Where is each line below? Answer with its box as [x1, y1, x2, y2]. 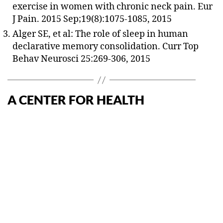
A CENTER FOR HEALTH [7, 92, 144, 107]
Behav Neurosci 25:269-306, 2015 [12, 53, 150, 65]
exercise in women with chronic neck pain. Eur [12, 1, 213, 12]
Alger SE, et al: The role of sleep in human [12, 28, 188, 40]
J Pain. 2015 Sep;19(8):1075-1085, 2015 [12, 13, 172, 25]
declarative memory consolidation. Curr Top [12, 41, 199, 52]
